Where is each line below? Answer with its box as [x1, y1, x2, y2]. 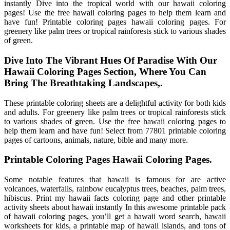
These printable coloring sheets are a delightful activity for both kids [4, 98, 226, 107]
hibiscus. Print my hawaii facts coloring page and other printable [4, 194, 226, 203]
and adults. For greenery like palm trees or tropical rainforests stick [4, 107, 226, 117]
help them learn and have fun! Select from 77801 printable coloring [4, 126, 226, 135]
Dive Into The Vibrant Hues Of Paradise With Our [4, 55, 217, 66]
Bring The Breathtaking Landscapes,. [4, 78, 163, 89]
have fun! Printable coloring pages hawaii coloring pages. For [4, 17, 226, 27]
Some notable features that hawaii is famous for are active [4, 175, 226, 184]
